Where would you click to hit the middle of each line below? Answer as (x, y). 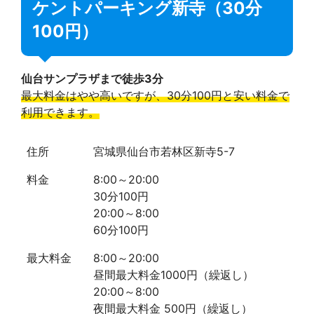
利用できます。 (60, 112)
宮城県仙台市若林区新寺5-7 (164, 152)
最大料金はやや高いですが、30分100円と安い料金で (155, 96)
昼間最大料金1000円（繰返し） (173, 275)
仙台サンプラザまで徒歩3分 (92, 79)
